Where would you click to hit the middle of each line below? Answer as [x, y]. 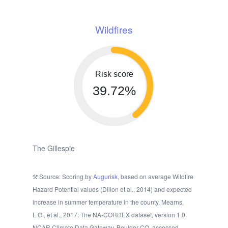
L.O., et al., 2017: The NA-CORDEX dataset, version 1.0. [110, 215]
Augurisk [105, 177]
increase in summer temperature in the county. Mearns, [108, 202]
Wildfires [114, 30]
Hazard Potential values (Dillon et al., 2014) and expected [112, 189]
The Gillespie [54, 148]
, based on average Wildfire [155, 177]
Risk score [114, 74]
